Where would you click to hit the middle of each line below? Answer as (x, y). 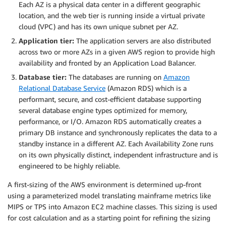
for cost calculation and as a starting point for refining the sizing (109, 217)
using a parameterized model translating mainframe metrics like (109, 195)
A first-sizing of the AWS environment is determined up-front (104, 184)
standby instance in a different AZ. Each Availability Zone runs (116, 143)
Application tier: (46, 40)
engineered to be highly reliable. (69, 165)
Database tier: (43, 77)
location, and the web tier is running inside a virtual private (112, 15)
